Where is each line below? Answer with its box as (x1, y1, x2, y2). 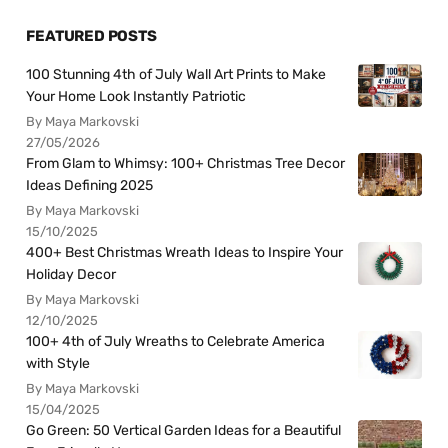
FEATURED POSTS (26, 27, 157, 46)
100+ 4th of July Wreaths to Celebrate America (26, 333, 326, 351)
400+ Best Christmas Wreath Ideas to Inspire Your (26, 244, 344, 262)
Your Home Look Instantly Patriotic (26, 88, 247, 106)
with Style (26, 355, 91, 373)
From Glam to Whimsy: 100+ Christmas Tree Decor (26, 155, 346, 173)
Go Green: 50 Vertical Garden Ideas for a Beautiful (26, 422, 342, 440)
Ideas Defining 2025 (26, 177, 154, 195)
